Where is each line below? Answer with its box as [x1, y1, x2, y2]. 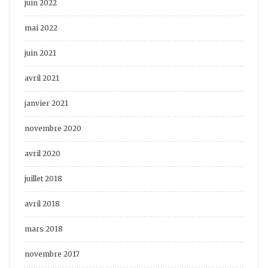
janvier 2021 [25, 99, 68, 108]
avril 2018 [25, 199, 60, 209]
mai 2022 [25, 23, 57, 33]
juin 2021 [25, 48, 56, 58]
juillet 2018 [25, 174, 62, 184]
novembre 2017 [25, 249, 80, 259]
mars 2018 [25, 224, 63, 234]
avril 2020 [25, 149, 60, 159]
